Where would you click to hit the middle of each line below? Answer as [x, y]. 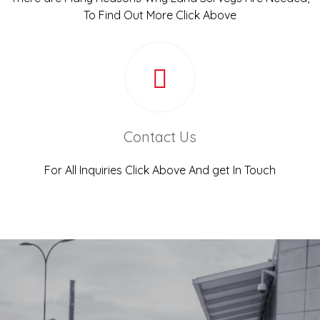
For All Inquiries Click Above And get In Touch [160, 170]
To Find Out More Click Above [160, 15]
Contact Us [160, 137]
